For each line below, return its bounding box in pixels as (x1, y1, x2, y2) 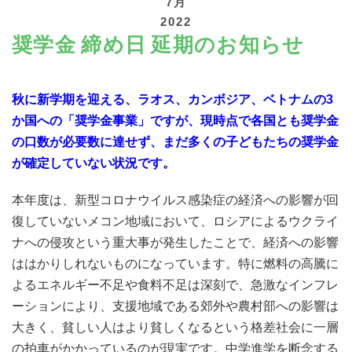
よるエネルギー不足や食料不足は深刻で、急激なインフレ (12, 277, 339, 291)
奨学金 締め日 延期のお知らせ (12, 31, 305, 57)
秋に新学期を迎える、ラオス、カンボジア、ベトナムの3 (12, 92, 333, 106)
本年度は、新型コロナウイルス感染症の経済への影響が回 (12, 192, 339, 207)
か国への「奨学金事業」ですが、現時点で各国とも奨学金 (12, 113, 339, 127)
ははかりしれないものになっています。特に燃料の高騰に (12, 256, 339, 270)
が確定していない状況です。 (12, 156, 175, 170)
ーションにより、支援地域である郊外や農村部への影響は (12, 299, 339, 313)
